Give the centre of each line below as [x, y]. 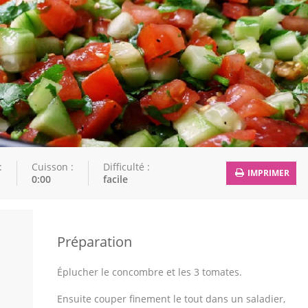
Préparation [95, 242]
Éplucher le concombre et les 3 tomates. [150, 272]
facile [115, 179]
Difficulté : [126, 167]
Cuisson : [53, 167]
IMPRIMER [267, 173]
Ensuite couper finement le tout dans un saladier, [171, 299]
